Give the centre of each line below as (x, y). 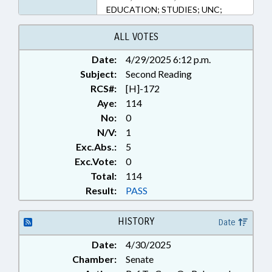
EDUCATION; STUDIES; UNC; (164, 9)
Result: (101, 190)
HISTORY (136, 221)
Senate (140, 259)
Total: (104, 176)
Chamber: (94, 259)
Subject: (98, 74)
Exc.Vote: (96, 161)
